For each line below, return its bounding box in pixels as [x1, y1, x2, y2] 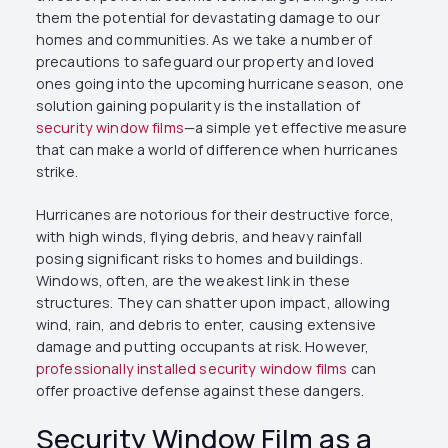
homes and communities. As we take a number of [35, 30, 373, 49]
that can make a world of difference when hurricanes [35, 140, 399, 159]
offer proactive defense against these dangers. [35, 381, 365, 401]
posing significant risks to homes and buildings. [35, 249, 363, 269]
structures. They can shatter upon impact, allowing [35, 293, 390, 313]
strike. [35, 162, 78, 181]
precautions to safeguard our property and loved [35, 52, 375, 71]
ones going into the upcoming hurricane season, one [35, 74, 404, 93]
